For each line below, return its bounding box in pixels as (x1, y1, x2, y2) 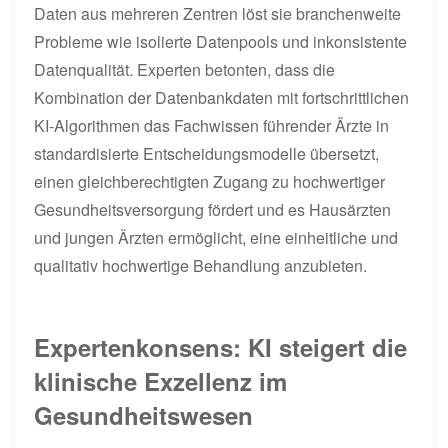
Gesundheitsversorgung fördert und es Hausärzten (34, 197, 392, 221)
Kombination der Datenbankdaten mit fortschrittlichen (34, 85, 410, 109)
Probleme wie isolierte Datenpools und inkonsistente (34, 29, 408, 53)
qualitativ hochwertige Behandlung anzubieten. (34, 253, 368, 277)
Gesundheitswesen (34, 397, 254, 432)
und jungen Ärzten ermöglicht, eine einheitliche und (34, 225, 399, 249)
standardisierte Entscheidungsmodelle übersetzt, (34, 141, 380, 165)
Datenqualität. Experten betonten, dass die (34, 57, 336, 81)
